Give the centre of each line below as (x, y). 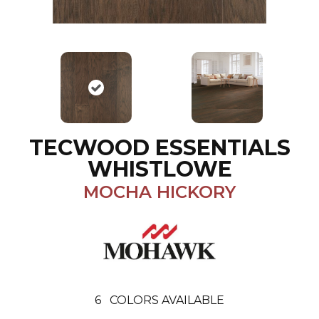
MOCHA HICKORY (159, 192)
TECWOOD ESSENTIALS (159, 148)
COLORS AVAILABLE (167, 300)
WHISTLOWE (159, 169)
